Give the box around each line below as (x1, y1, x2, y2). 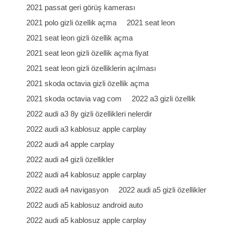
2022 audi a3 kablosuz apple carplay (26, 125, 147, 133)
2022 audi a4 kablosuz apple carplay (26, 170, 147, 179)
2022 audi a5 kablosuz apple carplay (26, 216, 147, 224)
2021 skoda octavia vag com (26, 94, 122, 103)
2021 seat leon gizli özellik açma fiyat (26, 49, 149, 57)
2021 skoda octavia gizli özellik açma (26, 79, 149, 88)
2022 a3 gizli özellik (132, 94, 196, 103)
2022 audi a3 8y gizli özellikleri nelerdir (26, 109, 153, 118)
